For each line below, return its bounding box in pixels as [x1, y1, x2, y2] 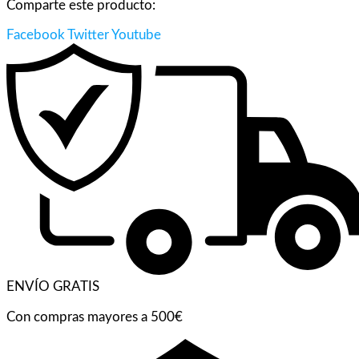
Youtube [111, 27, 161, 42]
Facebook [6, 27, 65, 42]
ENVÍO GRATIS [6, 280, 99, 294]
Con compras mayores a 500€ [6, 309, 183, 324]
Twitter [67, 27, 109, 42]
